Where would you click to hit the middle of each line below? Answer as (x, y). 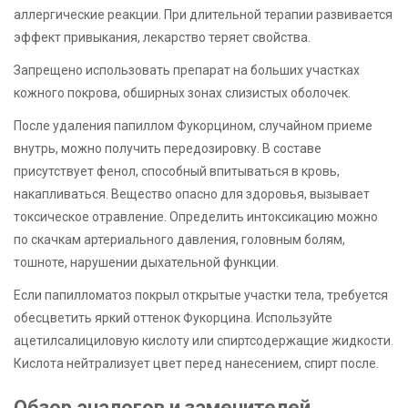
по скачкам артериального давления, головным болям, (179, 239)
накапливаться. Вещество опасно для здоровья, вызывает (192, 194)
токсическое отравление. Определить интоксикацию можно (196, 216)
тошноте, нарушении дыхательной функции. (146, 262)
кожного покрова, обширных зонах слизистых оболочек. (182, 92)
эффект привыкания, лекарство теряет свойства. (162, 37)
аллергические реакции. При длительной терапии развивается (203, 14)
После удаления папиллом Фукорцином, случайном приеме (193, 125)
